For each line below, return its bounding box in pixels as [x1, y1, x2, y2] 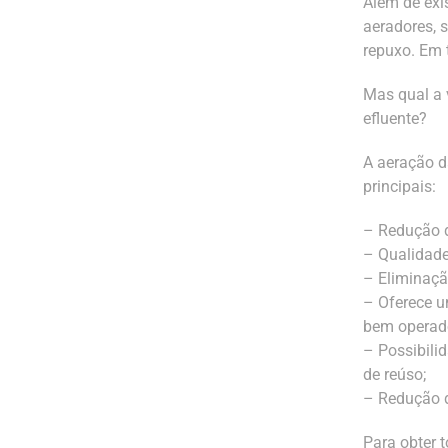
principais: [363, 176, 437, 196]
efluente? [363, 108, 428, 128]
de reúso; [363, 364, 427, 384]
